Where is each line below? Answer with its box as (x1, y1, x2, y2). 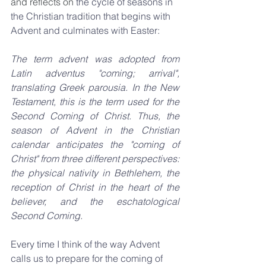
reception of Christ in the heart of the (11, 181, 179, 193)
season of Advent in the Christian (11, 124, 179, 136)
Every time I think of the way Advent (11, 238, 162, 250)
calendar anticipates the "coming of (11, 138, 179, 150)
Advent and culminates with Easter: (11, 24, 160, 36)
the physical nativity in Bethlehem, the (11, 167, 179, 179)
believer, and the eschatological (11, 195, 179, 207)
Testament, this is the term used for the (11, 96, 179, 107)
